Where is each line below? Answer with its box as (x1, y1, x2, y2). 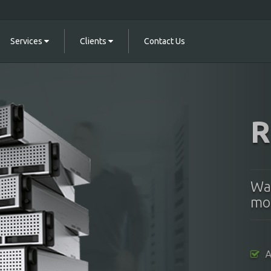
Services (10, 36, 44, 46)
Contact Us (144, 36, 185, 46)
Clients (80, 36, 108, 46)
